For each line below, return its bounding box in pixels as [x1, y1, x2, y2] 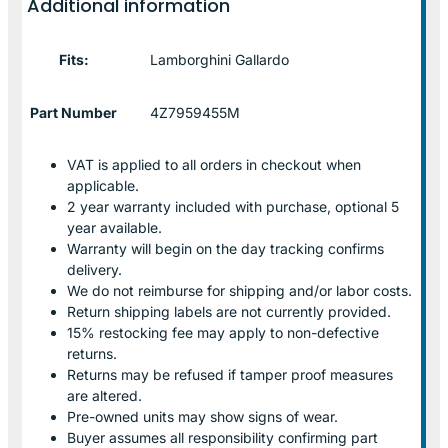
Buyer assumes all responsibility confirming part [67, 428, 378, 446]
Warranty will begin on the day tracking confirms [67, 239, 384, 257]
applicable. [67, 176, 139, 194]
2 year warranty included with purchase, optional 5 [67, 197, 399, 215]
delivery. [67, 260, 122, 278]
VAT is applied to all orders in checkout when [67, 155, 361, 173]
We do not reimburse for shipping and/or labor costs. [67, 281, 412, 299]
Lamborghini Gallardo [150, 50, 289, 68]
